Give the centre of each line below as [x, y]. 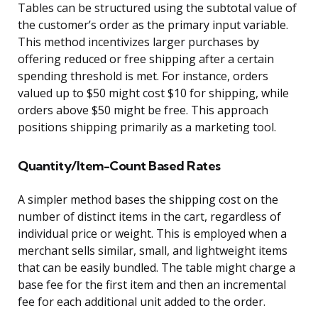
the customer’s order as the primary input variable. [153, 25]
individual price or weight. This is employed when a [152, 234]
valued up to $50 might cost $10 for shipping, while [153, 93]
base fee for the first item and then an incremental [152, 285]
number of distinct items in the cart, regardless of [149, 217]
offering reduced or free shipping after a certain [146, 59]
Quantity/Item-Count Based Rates [119, 166]
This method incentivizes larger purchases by [138, 42]
